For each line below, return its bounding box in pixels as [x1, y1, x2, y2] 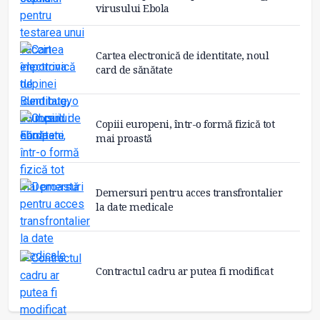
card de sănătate [96, 62, 172, 76]
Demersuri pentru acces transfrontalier [96, 185, 282, 199]
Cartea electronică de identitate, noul [96, 48, 269, 62]
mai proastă [96, 131, 152, 145]
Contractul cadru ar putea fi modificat [96, 264, 273, 279]
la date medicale [96, 199, 173, 214]
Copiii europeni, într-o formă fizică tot [96, 116, 274, 131]
